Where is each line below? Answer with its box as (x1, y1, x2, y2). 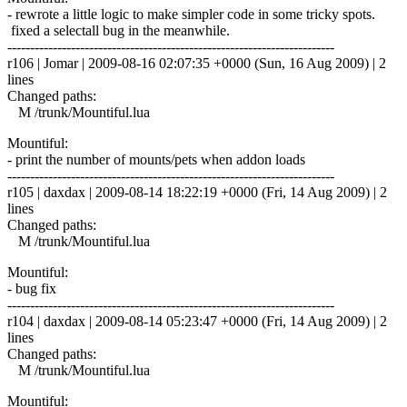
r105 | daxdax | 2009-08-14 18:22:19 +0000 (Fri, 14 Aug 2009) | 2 (7, 184, 387, 200)
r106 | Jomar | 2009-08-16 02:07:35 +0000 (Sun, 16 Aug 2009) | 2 (7, 55, 386, 71)
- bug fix (7, 280, 56, 296)
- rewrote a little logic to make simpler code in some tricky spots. (7, 5, 379, 22)
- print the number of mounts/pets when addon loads (7, 151, 305, 167)
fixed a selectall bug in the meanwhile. (7, 22, 230, 38)
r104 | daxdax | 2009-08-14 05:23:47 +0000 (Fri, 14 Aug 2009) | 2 (7, 313, 387, 329)
